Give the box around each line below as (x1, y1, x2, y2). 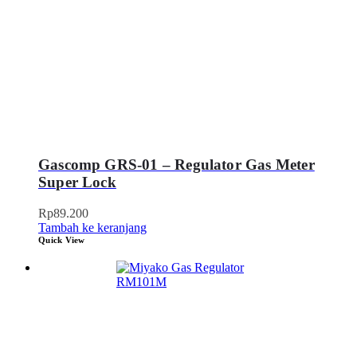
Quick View (38, 234, 85, 245)
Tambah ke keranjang (38, 220, 147, 234)
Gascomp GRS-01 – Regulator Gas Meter (38, 155, 315, 173)
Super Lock (38, 173, 116, 190)
